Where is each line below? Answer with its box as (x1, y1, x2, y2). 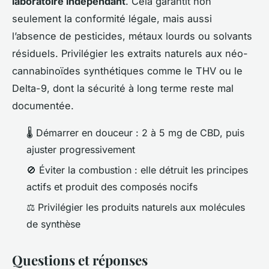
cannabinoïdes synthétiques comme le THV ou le (12, 64, 243, 77)
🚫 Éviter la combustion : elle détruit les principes (26, 164, 248, 177)
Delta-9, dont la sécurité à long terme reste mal (12, 82, 234, 94)
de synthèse (26, 218, 80, 231)
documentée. (12, 99, 74, 112)
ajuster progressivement (26, 143, 135, 156)
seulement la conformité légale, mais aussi (12, 12, 212, 25)
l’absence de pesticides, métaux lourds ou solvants (12, 29, 252, 42)
